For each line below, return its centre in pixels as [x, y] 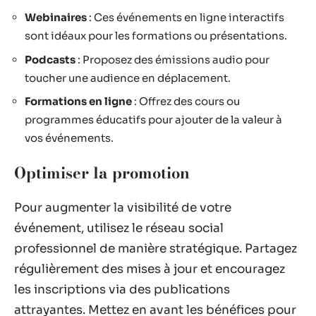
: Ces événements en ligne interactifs [186, 17]
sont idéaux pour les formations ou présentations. [156, 36]
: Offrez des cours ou [186, 101]
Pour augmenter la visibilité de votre [123, 208]
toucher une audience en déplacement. [128, 78]
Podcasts [50, 59]
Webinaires [56, 17]
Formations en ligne [78, 101]
